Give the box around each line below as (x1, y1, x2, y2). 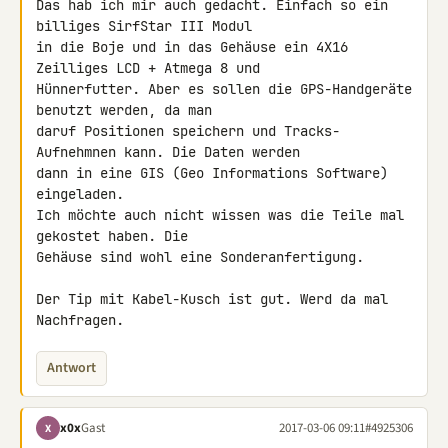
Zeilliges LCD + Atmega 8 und (36, 59, 268, 77)
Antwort (47, 358, 96, 378)
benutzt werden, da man (36, 101, 220, 119)
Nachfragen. (36, 311, 124, 329)
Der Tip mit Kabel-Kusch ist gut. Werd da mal (36, 290, 388, 308)
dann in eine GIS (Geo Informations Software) (36, 164, 388, 182)
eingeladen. (36, 185, 124, 203)
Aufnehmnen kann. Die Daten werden (36, 143, 308, 161)
